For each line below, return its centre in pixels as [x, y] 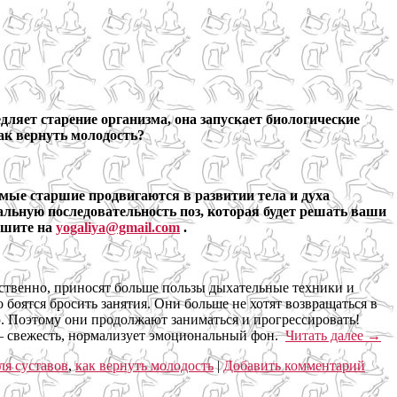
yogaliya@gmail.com [118, 227]
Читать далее [326, 335]
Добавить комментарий [294, 365]
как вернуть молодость [144, 365]
